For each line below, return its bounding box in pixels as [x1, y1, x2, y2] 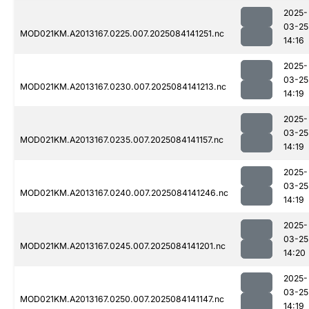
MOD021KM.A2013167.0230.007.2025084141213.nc [20, 81, 226, 92]
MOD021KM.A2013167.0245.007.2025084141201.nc [20, 241, 226, 252]
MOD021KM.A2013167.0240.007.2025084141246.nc [20, 188, 228, 199]
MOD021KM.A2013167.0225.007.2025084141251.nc [20, 28, 224, 39]
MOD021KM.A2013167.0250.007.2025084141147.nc [20, 294, 224, 305]
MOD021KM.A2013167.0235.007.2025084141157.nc [20, 134, 223, 146]
